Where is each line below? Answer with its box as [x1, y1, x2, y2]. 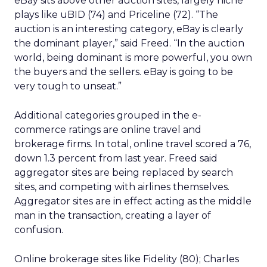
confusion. [14, 224, 63, 235]
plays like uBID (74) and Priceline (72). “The [14, 9, 218, 20]
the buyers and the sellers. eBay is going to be [14, 66, 233, 77]
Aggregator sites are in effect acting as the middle [14, 195, 252, 207]
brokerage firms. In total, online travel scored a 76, [14, 138, 251, 150]
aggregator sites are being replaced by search [14, 167, 233, 178]
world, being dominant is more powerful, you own [14, 52, 252, 63]
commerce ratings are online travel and [14, 124, 201, 135]
